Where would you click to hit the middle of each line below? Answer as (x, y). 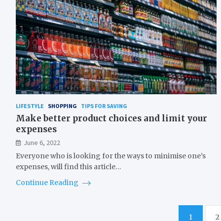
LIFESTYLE (30, 106)
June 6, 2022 (42, 143)
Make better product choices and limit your (111, 119)
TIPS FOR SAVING (104, 106)
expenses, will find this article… (69, 167)
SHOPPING (62, 106)
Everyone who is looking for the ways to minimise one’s (111, 156)
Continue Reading (48, 183)
